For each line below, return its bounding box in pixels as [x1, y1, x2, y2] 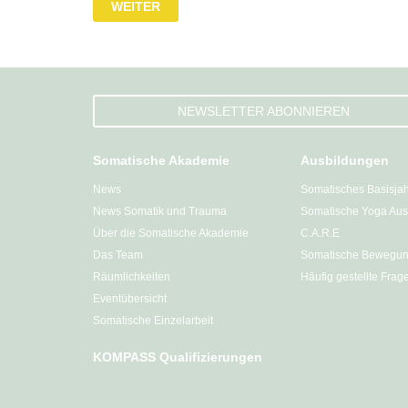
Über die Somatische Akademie [93, 227, 249, 240]
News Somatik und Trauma [93, 205, 227, 218]
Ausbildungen [301, 153, 389, 168]
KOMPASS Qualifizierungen [93, 350, 262, 364]
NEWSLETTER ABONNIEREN [178, 104, 350, 118]
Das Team [93, 249, 143, 261]
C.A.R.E [301, 227, 340, 240]
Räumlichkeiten [93, 270, 170, 283]
